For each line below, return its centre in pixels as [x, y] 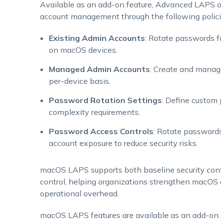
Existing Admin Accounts [97, 38]
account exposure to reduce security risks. [123, 143]
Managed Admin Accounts [99, 69]
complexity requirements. [94, 112]
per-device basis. [79, 81]
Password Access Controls [101, 131]
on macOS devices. [83, 50]
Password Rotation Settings [105, 100]
